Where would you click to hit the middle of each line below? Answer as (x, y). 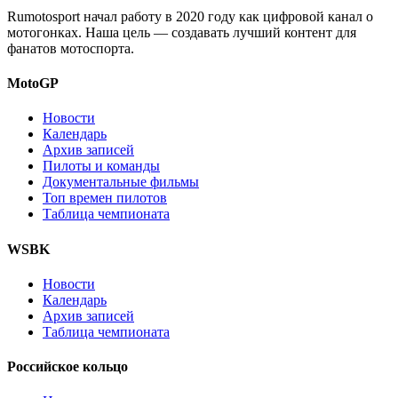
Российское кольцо (68, 367)
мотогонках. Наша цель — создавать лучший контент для (182, 32)
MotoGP (33, 84)
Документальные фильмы (121, 182)
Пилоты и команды (101, 166)
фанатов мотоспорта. (71, 48)
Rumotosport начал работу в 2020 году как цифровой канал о (190, 16)
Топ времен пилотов (105, 198)
